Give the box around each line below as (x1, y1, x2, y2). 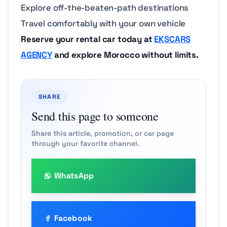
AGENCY (21, 49, 52, 60)
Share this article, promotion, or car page (31, 128, 174, 138)
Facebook (54, 213, 93, 223)
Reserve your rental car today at (21, 33, 155, 45)
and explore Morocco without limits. (52, 49, 199, 60)
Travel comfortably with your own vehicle (21, 17, 186, 29)
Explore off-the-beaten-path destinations (21, 2, 189, 13)
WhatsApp (54, 170, 94, 181)
